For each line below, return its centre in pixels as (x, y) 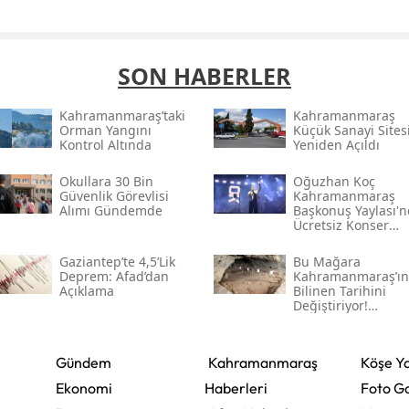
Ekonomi (84, 388)
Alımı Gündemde (110, 210)
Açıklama (86, 290)
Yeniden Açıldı (336, 144)
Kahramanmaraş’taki (122, 115)
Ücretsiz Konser (341, 225)
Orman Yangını (105, 130)
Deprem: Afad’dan (114, 276)
